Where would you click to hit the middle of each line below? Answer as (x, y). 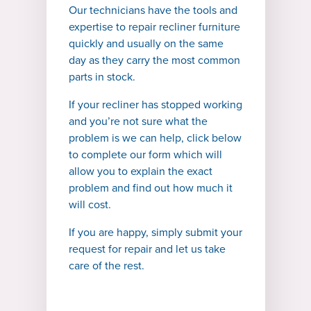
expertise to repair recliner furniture (154, 27)
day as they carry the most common (154, 60)
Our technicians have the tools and (153, 10)
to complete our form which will (145, 155)
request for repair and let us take (147, 249)
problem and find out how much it (150, 188)
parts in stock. (103, 77)
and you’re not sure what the (138, 121)
